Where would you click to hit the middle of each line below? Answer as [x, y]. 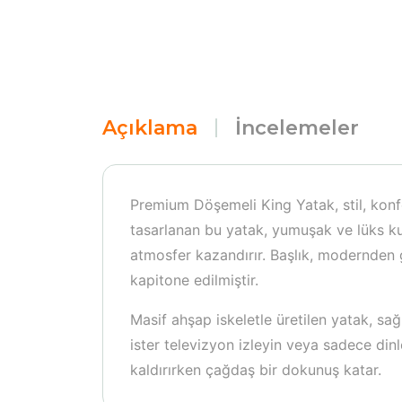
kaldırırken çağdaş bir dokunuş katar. [256, 370]
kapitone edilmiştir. [194, 280]
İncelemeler [297, 128]
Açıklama [150, 128]
